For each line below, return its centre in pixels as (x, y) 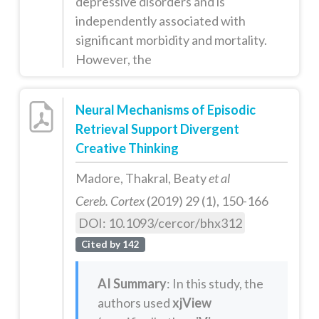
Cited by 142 (110, 244)
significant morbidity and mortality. (171, 40)
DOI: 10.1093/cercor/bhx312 (160, 223)
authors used (135, 303)
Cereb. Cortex (110, 200)
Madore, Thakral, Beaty (142, 178)
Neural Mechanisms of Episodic (165, 109)
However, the (113, 59)
